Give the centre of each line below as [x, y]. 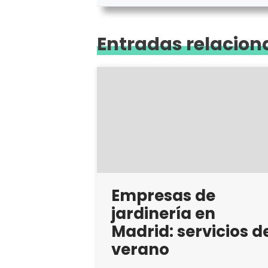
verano [140, 249]
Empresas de [163, 195]
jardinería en [163, 213]
